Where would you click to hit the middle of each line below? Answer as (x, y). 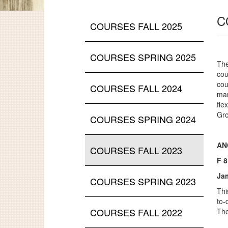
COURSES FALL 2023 (136, 150)
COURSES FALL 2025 (136, 26)
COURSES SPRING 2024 (143, 119)
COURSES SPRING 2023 (143, 181)
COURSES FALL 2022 (136, 212)
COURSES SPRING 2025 (143, 57)
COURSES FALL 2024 (136, 88)
